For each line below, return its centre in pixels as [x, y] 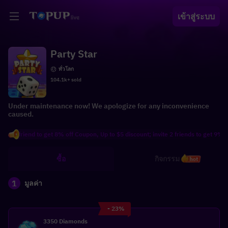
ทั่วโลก [66, 69]
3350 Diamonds [65, 221]
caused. [21, 114]
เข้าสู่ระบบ [196, 16]
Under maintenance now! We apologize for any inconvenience [109, 106]
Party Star [74, 54]
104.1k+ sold [66, 80]
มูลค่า [33, 183]
